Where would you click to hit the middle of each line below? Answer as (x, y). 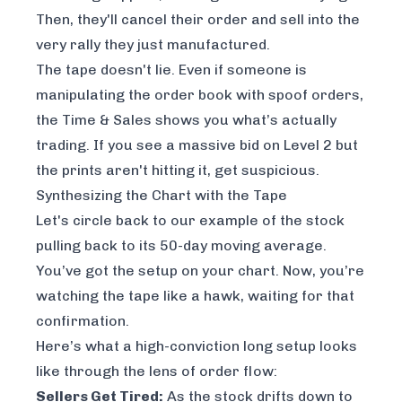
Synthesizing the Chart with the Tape (162, 195)
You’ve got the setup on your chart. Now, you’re (200, 270)
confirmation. (83, 320)
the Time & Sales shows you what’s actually (186, 119)
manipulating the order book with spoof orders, (200, 94)
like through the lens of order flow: (157, 371)
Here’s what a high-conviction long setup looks (197, 345)
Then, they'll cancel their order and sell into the (198, 19)
